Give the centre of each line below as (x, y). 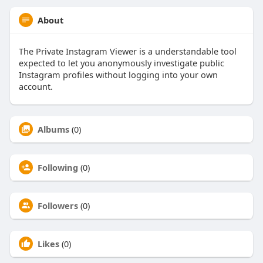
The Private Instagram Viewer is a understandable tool (127, 51)
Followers (58, 206)
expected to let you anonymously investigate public (121, 63)
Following (58, 168)
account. (36, 87)
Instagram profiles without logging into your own (118, 75)
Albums (53, 129)
